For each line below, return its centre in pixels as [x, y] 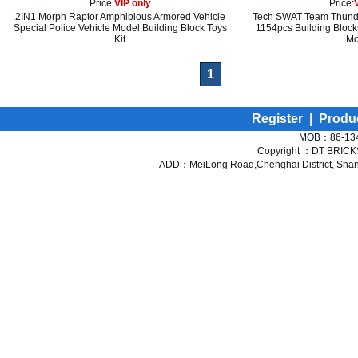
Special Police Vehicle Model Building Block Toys [120, 28]
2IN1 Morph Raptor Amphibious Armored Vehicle [120, 17]
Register [277, 119]
